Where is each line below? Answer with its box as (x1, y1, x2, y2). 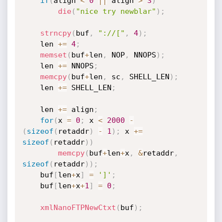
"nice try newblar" (75, 7, 156, 16)
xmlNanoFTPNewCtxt (40, 203, 116, 212)
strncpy (40, 29, 71, 38)
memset (40, 51, 67, 59)
